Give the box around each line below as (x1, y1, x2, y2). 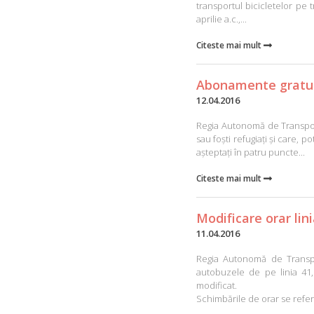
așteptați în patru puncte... (196, 146, 305, 158)
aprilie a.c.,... (196, 13, 247, 25)
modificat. (196, 279, 237, 292)
